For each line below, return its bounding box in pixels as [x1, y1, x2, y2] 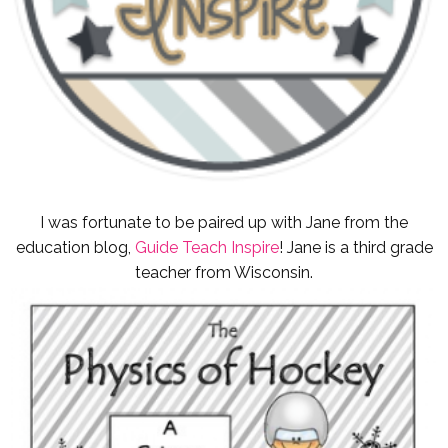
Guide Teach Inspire [134, 237, 279, 257]
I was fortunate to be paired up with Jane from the [40, 212, 408, 232]
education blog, [15, 237, 135, 257]
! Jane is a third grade [278, 237, 433, 257]
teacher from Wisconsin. [135, 262, 313, 282]
